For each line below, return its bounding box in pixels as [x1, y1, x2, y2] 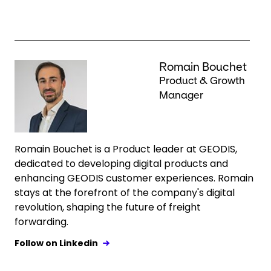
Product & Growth [159, 75, 245, 87]
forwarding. [15, 215, 68, 229]
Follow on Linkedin [15, 237, 98, 249]
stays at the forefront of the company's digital [15, 186, 235, 200]
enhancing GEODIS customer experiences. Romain [15, 171, 253, 185]
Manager [159, 90, 203, 101]
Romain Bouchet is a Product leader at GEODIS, [15, 142, 237, 156]
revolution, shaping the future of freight [15, 200, 201, 214]
